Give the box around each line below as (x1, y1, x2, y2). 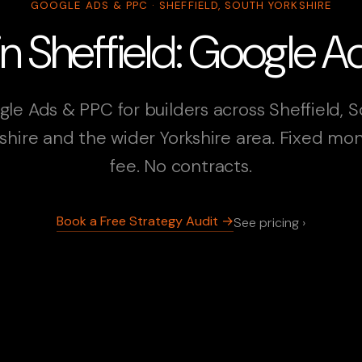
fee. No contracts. (110, 154, 252, 179)
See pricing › (234, 213, 305, 231)
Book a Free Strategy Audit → (57, 213, 234, 230)
